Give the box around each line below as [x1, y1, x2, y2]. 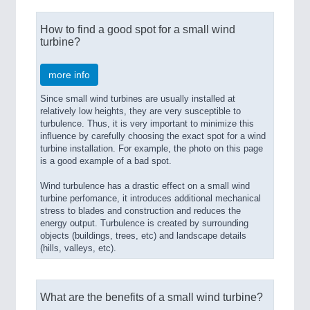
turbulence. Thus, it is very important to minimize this [40, 119, 254, 129]
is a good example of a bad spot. [40, 156, 172, 167]
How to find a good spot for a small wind [40, 23, 235, 36]
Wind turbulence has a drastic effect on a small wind [40, 181, 250, 192]
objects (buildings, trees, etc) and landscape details [40, 231, 246, 241]
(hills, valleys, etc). [40, 244, 116, 254]
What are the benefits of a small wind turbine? [40, 291, 263, 304]
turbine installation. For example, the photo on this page [40, 144, 263, 154]
